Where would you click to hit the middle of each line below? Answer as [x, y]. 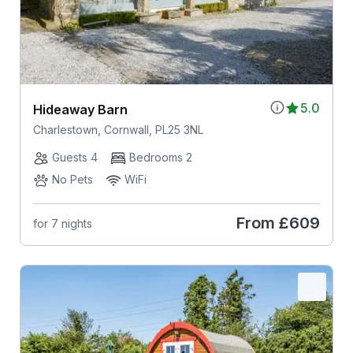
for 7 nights [62, 223]
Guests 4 [74, 158]
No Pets [72, 180]
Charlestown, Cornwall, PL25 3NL [118, 130]
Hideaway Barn [80, 110]
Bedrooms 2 [160, 158]
